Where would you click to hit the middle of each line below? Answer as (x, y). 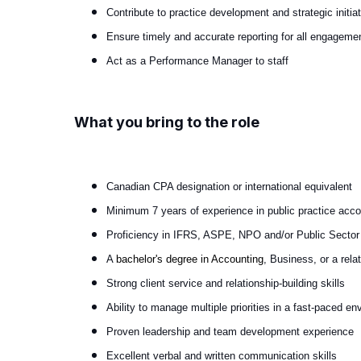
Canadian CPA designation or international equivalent (229, 186)
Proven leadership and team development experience (230, 331)
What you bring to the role (167, 122)
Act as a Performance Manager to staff (197, 60)
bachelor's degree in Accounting (190, 259)
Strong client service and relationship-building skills (226, 283)
